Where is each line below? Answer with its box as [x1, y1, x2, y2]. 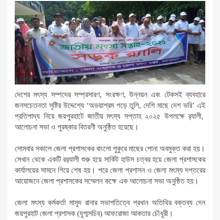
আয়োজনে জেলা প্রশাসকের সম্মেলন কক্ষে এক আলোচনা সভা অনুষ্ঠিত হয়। [15, 177, 201, 186]
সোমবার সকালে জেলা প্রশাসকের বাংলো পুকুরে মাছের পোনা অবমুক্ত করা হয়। [15, 144, 205, 153]
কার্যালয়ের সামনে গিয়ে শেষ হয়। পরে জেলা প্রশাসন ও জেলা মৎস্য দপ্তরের [15, 166, 205, 175]
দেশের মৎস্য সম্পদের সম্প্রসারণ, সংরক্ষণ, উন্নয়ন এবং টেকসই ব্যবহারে [15, 90, 205, 99]
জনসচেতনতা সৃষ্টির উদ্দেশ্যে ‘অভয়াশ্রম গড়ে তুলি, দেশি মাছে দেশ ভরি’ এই [15, 101, 205, 110]
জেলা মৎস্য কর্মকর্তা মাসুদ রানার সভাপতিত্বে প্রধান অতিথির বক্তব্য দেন [15, 198, 205, 207]
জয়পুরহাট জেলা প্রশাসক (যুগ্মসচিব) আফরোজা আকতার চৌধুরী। [15, 209, 175, 218]
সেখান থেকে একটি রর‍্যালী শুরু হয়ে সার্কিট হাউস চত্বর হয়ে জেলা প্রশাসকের [15, 155, 205, 164]
